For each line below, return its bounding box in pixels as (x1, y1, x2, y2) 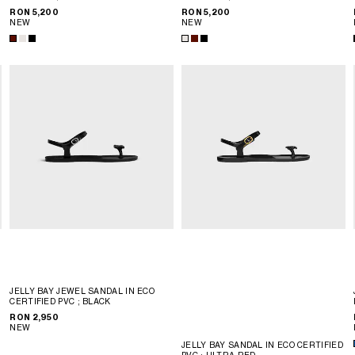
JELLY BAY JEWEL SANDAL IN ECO (10, 286, 155, 296)
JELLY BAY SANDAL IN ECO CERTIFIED (181, 339, 343, 349)
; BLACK (77, 296, 111, 307)
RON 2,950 (10, 312, 59, 323)
